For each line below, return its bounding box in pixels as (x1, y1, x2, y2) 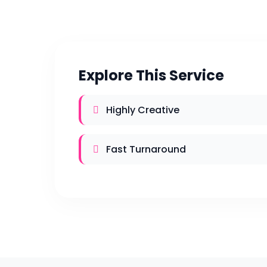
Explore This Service (79, 66, 224, 85)
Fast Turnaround (104, 142, 186, 156)
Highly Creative (104, 103, 179, 117)
